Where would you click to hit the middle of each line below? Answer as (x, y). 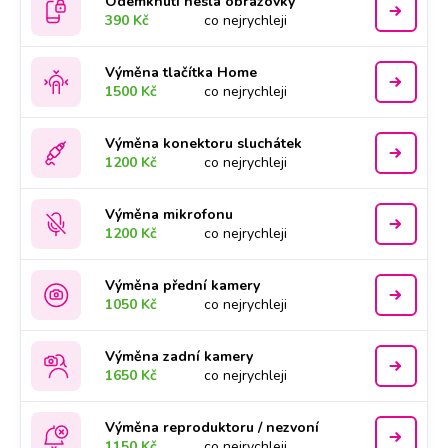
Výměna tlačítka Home (181, 72)
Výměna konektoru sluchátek (204, 143)
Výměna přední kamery (183, 285)
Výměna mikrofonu (169, 214)
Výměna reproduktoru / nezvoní (212, 427)
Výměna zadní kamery (179, 356)
